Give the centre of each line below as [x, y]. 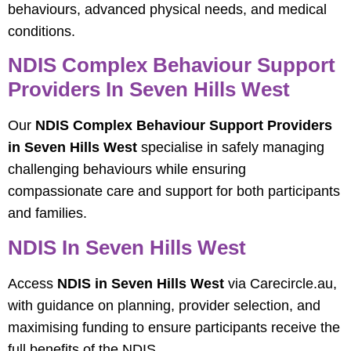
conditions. [42, 31]
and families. [47, 213]
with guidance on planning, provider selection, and [164, 305]
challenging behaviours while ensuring [127, 170]
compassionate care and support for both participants [174, 192]
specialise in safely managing [231, 148]
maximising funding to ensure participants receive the [174, 327]
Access [33, 283]
